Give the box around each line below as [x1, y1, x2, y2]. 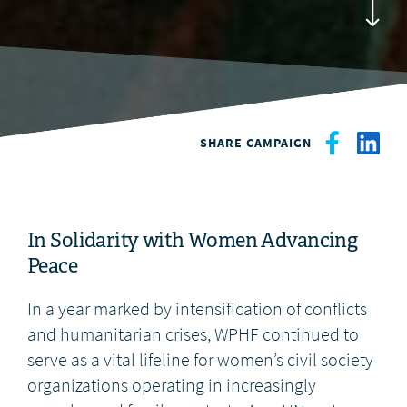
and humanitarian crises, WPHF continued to [27, 323, 359, 347]
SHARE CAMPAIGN [200, 134, 312, 152]
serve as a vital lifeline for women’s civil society [27, 348, 373, 372]
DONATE [174, 29, 233, 49]
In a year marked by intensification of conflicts [27, 297, 367, 322]
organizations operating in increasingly [27, 373, 316, 398]
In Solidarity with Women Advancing [27, 227, 358, 253]
